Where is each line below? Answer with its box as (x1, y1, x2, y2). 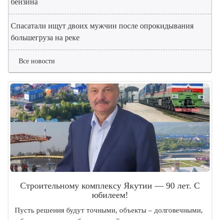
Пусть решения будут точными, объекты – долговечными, (15, 206, 203, 215)
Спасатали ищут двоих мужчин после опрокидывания (11, 22, 193, 30)
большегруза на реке (11, 33, 80, 42)
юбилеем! (92, 190, 128, 200)
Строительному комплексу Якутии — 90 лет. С (20, 181, 200, 191)
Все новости (19, 57, 55, 65)
